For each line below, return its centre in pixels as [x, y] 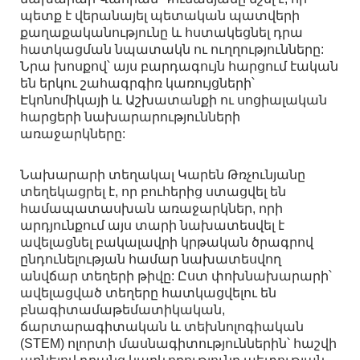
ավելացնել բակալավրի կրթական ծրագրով [167, 243]
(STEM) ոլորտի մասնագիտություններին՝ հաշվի [178, 344]
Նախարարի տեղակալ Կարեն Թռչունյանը [163, 175]
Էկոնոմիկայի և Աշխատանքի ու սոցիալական [174, 100]
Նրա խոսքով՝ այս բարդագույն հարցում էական [179, 67]
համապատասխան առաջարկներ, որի [151, 209]
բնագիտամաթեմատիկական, [123, 310]
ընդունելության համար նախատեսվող [151, 260]
